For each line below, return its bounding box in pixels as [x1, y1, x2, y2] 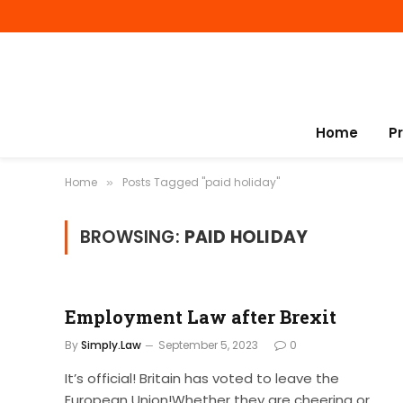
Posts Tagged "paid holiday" [122, 175, 280, 190]
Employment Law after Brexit [65, 305, 336, 328]
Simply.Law [81, 337, 141, 353]
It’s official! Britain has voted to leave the [65, 369, 339, 388]
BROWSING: [80, 225, 184, 249]
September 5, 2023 [158, 337, 258, 353]
